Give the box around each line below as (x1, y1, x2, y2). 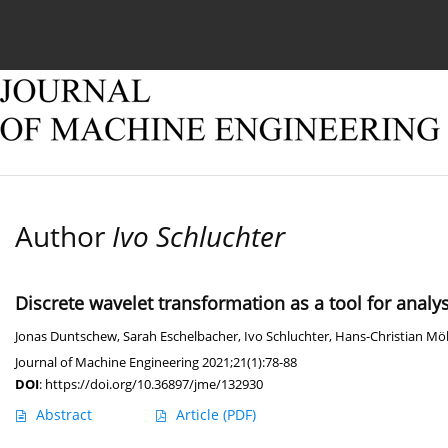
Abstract (36, 405, 92, 425)
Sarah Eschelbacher (123, 328, 238, 346)
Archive (291, 18, 341, 37)
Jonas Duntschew (15, 328, 117, 346)
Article (176, 405, 223, 425)
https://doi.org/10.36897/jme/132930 (45, 375, 263, 394)
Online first (176, 18, 251, 37)
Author (15, 217, 112, 256)
